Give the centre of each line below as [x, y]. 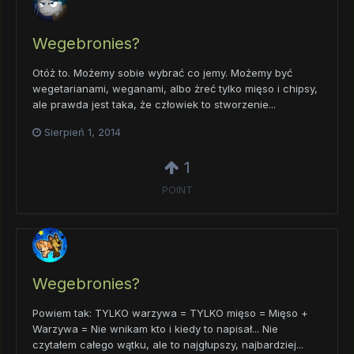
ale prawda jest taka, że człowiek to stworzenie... [154, 104]
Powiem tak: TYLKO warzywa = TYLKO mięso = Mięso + [170, 313]
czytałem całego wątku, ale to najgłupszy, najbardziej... [168, 344]
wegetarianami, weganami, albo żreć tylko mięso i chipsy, [175, 88]
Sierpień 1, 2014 [83, 132]
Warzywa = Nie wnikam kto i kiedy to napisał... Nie [155, 328]
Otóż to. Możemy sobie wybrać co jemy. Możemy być [162, 72]
